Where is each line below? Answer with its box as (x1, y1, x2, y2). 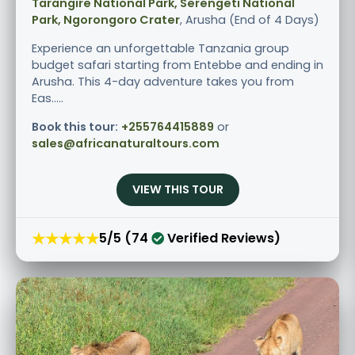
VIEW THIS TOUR (132, 181, 223, 197)
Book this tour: (32, 118, 118, 135)
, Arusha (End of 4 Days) (180, 11, 319, 28)
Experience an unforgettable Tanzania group (32, 40, 289, 56)
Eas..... (32, 90, 63, 106)
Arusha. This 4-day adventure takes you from (32, 73, 294, 90)
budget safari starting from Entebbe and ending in (32, 56, 323, 73)
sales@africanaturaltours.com (32, 135, 219, 151)
